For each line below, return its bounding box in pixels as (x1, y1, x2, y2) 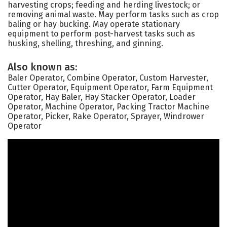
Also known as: (8, 61, 77, 73)
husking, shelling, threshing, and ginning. (8, 39, 163, 48)
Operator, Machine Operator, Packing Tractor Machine (8, 102, 209, 111)
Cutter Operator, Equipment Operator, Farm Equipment (8, 83, 213, 92)
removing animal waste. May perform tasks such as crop (8, 10, 219, 19)
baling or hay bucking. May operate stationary (8, 19, 180, 29)
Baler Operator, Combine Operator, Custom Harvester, (8, 73, 208, 83)
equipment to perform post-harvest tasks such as (8, 29, 195, 39)
